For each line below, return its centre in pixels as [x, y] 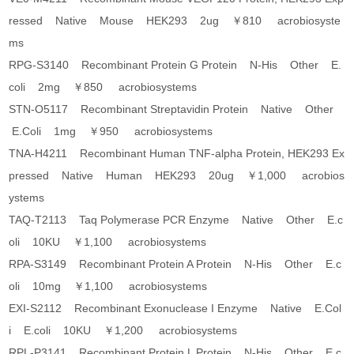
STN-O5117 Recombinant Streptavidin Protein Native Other [175, 109]
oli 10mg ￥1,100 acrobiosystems [108, 286]
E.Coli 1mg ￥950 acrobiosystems [111, 132]
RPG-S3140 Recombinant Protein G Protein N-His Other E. [175, 65]
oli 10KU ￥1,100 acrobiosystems [108, 242]
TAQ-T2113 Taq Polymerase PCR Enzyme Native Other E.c [176, 220]
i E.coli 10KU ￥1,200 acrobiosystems [123, 331]
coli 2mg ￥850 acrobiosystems [103, 87]
